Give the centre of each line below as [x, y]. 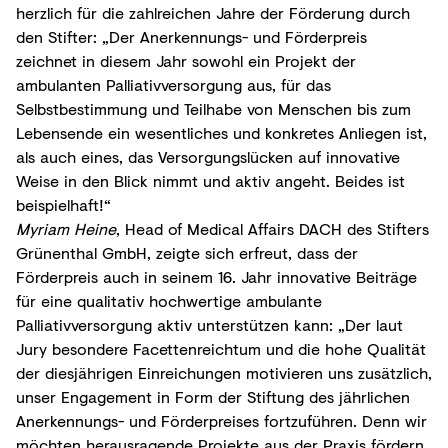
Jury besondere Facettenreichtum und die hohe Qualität [221, 348]
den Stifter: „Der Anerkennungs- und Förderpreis [191, 36]
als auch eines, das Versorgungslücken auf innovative [208, 156]
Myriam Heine [66, 228]
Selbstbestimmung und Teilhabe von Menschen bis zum [213, 108]
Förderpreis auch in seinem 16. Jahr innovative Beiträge [216, 276]
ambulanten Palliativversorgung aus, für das [173, 84]
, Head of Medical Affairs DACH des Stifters [272, 228]
